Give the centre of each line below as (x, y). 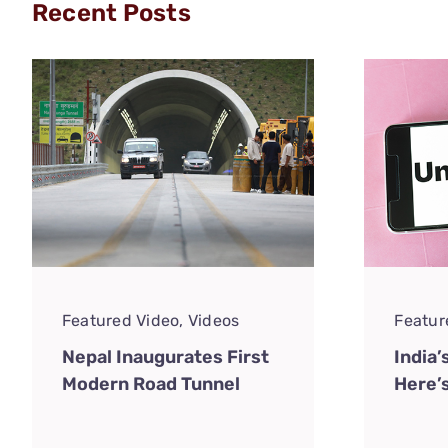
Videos (213, 321)
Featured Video (120, 321)
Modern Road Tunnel (150, 384)
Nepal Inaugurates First (165, 357)
